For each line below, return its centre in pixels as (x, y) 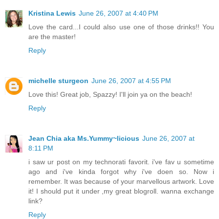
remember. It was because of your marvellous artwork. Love (121, 181)
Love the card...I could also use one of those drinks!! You (121, 27)
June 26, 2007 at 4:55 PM (131, 80)
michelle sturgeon (58, 80)
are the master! (52, 36)
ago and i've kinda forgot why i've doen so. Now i (121, 171)
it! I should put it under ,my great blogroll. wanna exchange (121, 191)
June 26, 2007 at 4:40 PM (119, 13)
